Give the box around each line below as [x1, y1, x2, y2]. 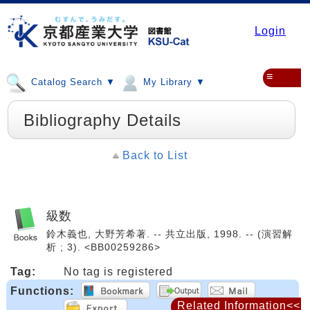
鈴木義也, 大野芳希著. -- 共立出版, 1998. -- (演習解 [46, 228, 293, 239]
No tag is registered [64, 266, 173, 277]
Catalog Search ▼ [28, 77, 116, 88]
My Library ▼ [140, 77, 206, 88]
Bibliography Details [24, 111, 181, 129]
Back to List [122, 149, 188, 161]
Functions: [10, 285, 74, 297]
